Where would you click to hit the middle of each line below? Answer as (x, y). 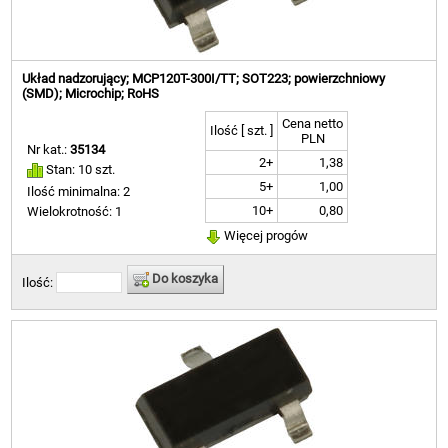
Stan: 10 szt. (79, 170)
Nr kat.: (49, 150)
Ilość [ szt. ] (242, 131)
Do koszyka (184, 279)
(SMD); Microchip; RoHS (91, 94)
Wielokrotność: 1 (75, 211)
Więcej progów (265, 236)
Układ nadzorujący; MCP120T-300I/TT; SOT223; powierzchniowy (204, 79)
